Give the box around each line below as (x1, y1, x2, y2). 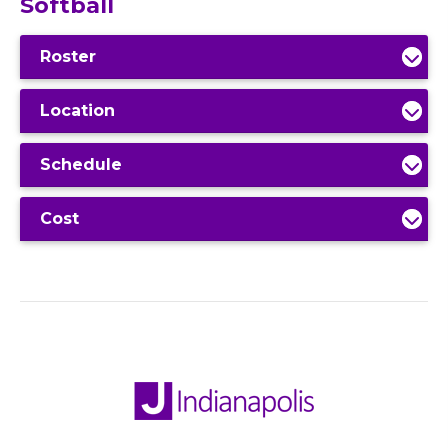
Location (40, 101, 115, 120)
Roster (40, 47, 96, 66)
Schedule (40, 155, 122, 174)
